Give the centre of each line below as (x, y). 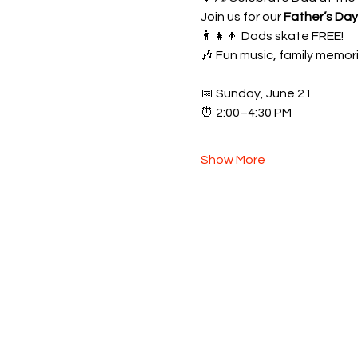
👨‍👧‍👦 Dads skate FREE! (272, 36)
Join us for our (242, 17)
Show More (233, 160)
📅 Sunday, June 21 (256, 93)
